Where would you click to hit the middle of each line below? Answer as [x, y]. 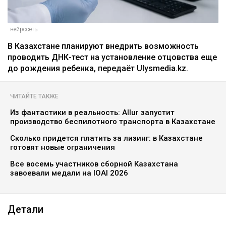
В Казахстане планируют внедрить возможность [103, 46]
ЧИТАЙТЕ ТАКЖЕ [34, 96]
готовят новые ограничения [63, 147]
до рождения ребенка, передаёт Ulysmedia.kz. [99, 68]
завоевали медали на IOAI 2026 [69, 173]
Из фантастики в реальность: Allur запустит [92, 112]
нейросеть [24, 29]
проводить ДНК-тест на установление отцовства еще [112, 57]
